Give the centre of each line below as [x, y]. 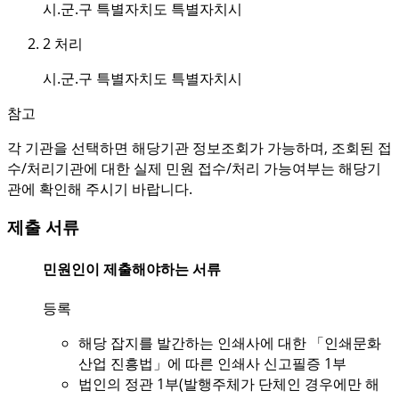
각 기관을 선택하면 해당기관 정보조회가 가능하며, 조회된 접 [199, 147]
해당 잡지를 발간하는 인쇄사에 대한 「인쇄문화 [230, 343]
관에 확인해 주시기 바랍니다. [100, 188]
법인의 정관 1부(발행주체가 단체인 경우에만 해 [229, 384]
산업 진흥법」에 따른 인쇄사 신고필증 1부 [212, 363]
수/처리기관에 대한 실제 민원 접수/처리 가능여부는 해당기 [194, 168]
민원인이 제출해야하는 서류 [132, 269]
